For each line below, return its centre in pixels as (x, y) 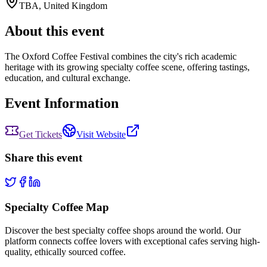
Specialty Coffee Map (57, 207)
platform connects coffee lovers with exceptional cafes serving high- (132, 241)
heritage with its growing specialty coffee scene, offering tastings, (127, 67)
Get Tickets (41, 135)
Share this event (44, 157)
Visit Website (101, 135)
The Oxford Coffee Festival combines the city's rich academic (121, 57)
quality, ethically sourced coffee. (65, 252)
